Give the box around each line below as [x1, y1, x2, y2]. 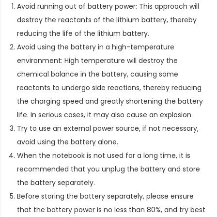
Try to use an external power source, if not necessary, [17, 123, 199, 133]
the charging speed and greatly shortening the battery [17, 96, 203, 106]
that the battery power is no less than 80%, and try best [17, 204, 205, 215]
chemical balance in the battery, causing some [17, 69, 178, 79]
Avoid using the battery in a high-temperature [17, 42, 174, 52]
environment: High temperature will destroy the [17, 55, 178, 65]
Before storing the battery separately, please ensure [17, 191, 194, 201]
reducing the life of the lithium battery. [17, 28, 149, 38]
